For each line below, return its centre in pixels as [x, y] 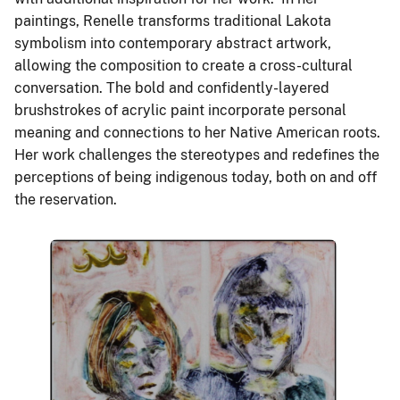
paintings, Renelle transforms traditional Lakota [173, 21]
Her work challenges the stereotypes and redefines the [197, 155]
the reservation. [67, 200]
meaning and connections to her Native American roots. [199, 133]
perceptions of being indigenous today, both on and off [196, 178]
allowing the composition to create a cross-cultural [183, 66]
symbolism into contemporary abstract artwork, [173, 44]
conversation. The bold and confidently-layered [172, 88]
